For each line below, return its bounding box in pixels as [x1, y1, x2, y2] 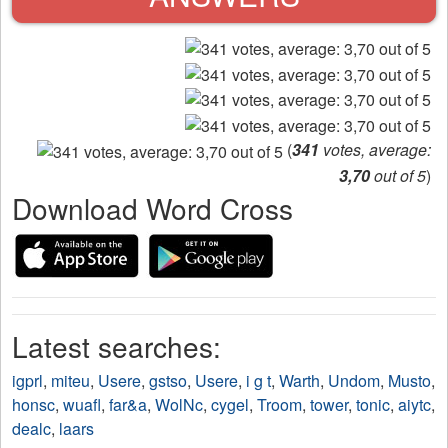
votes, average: [319, 138, 431, 162]
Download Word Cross [12, 188, 293, 229]
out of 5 [370, 164, 426, 188]
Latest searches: [12, 326, 221, 367]
